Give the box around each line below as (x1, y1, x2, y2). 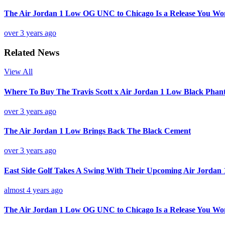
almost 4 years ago (4, 185, 63, 194)
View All (4, 67, 33, 76)
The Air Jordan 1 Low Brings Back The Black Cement (4, 127, 191, 136)
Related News (4, 47, 59, 58)
